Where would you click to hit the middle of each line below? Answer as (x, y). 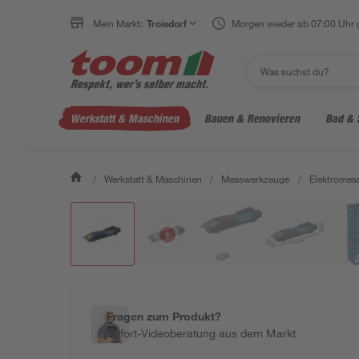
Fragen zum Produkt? (164, 316)
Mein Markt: (118, 23)
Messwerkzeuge (256, 179)
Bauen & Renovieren (252, 118)
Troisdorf (167, 23)
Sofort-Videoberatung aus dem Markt (201, 333)
